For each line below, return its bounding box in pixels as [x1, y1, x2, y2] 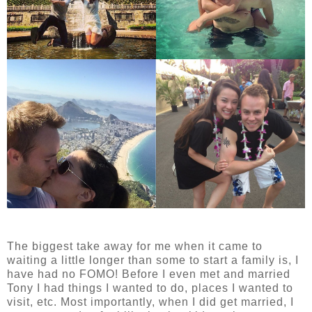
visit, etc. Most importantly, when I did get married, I [7, 296, 294, 309]
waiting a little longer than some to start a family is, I [7, 254, 299, 267]
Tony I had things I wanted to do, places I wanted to [7, 282, 293, 295]
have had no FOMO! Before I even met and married [7, 268, 290, 281]
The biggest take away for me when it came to [7, 240, 263, 253]
